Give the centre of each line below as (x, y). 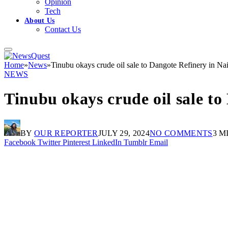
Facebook (20, 142)
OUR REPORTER (66, 133)
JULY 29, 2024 (124, 133)
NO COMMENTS (181, 133)
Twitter (49, 142)
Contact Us (63, 29)
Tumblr (135, 142)
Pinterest (76, 142)
